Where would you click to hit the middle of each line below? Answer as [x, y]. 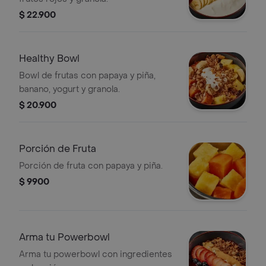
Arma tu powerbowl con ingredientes [96, 254]
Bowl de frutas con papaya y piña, [87, 76]
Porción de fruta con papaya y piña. [91, 166]
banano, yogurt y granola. [69, 89]
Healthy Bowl [49, 58]
